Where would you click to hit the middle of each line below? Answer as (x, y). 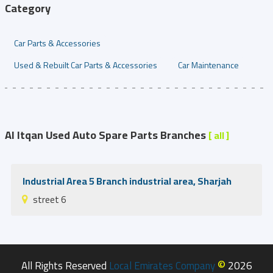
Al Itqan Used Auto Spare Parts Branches (107, 135)
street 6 (49, 200)
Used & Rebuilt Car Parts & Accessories (86, 65)
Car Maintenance (208, 65)
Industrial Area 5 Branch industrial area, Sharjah (127, 181)
